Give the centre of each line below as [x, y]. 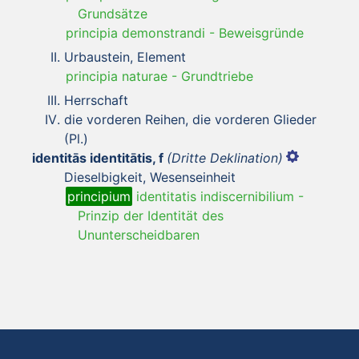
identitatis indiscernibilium [213, 196]
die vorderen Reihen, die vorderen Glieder [190, 119]
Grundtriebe [217, 76]
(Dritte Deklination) [225, 157]
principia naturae [117, 76]
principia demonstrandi [137, 32]
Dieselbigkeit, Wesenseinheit [150, 177]
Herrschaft [96, 100]
